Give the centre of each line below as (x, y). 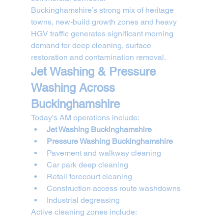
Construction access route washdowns (113, 188)
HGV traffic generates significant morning (103, 33)
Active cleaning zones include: (84, 212)
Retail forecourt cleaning (89, 176)
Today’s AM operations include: (85, 117)
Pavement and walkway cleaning (104, 153)
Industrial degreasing (83, 200)
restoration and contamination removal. (98, 57)
